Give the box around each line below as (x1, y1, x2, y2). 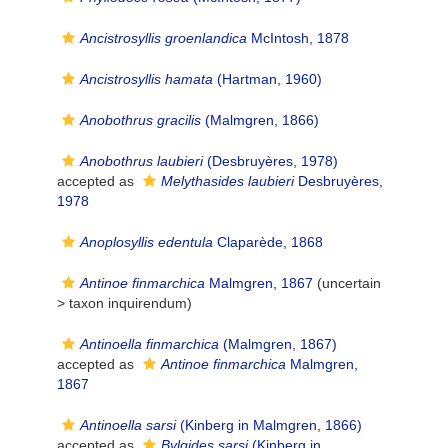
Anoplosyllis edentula (80, 234, 213, 250)
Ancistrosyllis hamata (80, 71, 213, 87)
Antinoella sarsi (80, 417, 176, 433)
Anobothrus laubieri (80, 153, 203, 169)
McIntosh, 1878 (247, 30, 349, 46)
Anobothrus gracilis (80, 112, 201, 128)
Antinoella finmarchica (80, 336, 219, 352)
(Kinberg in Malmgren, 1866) (176, 417, 362, 433)
